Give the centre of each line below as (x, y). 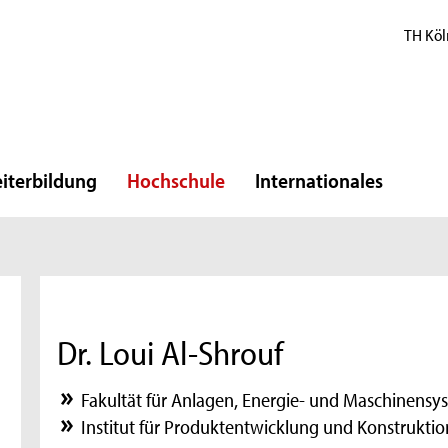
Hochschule (176, 180)
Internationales (319, 180)
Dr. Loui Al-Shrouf (170, 353)
